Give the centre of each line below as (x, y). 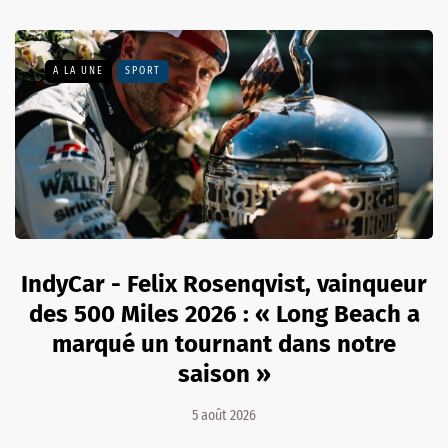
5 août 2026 (224, 415)
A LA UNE (78, 70)
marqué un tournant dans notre (224, 343)
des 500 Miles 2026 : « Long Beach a (224, 313)
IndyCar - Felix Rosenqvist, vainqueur (224, 283)
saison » (224, 373)
